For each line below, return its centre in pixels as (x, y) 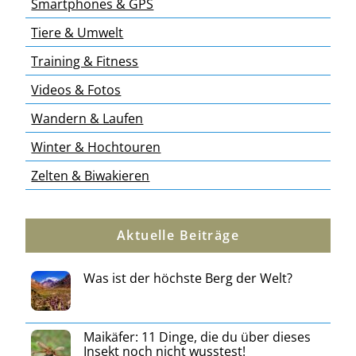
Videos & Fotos (76, 89)
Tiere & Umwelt (77, 32)
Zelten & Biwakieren (91, 175)
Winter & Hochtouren (96, 147)
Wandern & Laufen (87, 118)
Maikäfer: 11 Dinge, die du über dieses (197, 337)
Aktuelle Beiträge (178, 235)
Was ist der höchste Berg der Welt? (188, 278)
